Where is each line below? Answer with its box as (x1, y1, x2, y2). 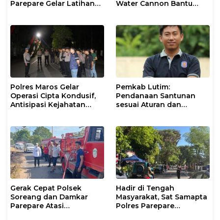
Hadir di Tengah (116, 183, 174, 192)
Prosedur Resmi (116, 109, 173, 118)
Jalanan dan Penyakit (10, 109, 89, 118)
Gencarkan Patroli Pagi (116, 210, 200, 219)
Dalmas (10, 7, 37, 17)
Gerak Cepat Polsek (10, 183, 82, 192)
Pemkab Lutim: (116, 82, 170, 91)
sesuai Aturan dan (116, 100, 181, 109)
